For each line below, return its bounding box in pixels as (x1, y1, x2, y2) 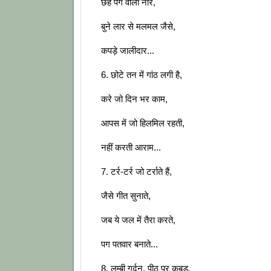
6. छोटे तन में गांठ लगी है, (99, 70, 182, 80)
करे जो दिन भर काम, (99, 94, 168, 105)
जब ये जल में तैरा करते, (99, 215, 175, 226)
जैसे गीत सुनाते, (99, 191, 151, 201)
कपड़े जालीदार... (99, 45, 154, 56)
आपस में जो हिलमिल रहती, (99, 118, 184, 129)
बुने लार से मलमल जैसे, (99, 21, 175, 32)
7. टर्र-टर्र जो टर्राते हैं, (99, 166, 172, 177)
